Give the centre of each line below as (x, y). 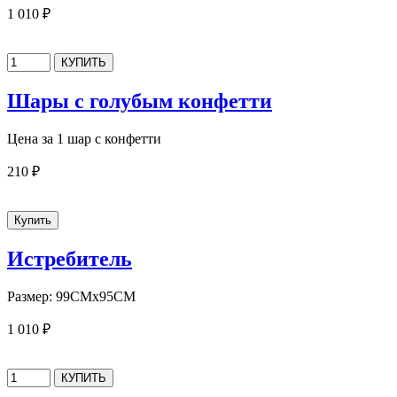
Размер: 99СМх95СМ (71, 296)
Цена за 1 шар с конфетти (84, 138)
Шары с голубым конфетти (140, 101)
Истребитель (70, 258)
